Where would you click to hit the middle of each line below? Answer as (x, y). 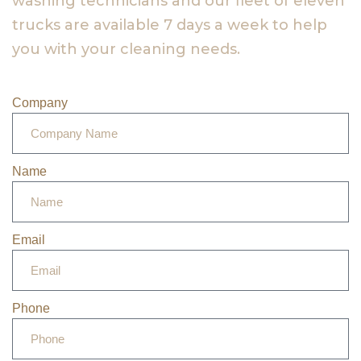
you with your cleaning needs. (126, 49)
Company (40, 102)
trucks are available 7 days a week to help (170, 25)
